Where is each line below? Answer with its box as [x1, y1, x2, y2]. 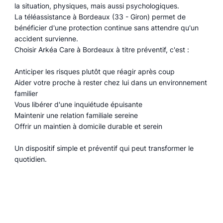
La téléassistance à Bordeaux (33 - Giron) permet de [14, 12, 186, 21]
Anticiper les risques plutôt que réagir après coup [14, 67, 175, 76]
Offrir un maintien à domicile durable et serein [14, 122, 162, 131]
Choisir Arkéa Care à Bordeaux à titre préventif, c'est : [14, 45, 189, 54]
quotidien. [14, 155, 47, 164]
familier [14, 89, 38, 98]
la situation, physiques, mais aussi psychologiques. [14, 1, 179, 10]
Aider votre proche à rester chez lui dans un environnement [14, 78, 207, 87]
